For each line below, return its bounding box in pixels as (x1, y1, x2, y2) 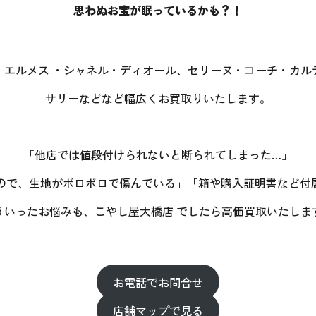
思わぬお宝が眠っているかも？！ (73, 1, 243, 19)
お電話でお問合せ (113, 273, 203, 291)
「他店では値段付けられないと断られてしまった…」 (23, 146, 293, 164)
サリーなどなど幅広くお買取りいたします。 (45, 90, 271, 107)
